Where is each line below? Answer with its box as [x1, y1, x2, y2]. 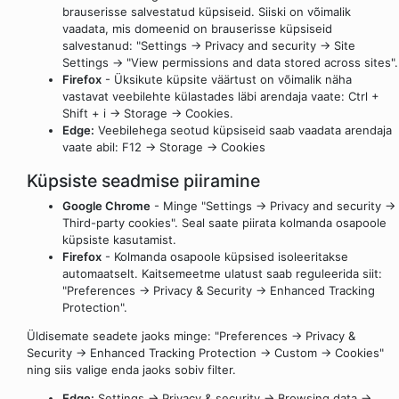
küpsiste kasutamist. [62, 232, 176, 247]
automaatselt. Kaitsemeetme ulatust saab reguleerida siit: [62, 265, 382, 281]
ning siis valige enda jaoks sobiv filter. [27, 362, 236, 377]
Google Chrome [62, 198, 151, 213]
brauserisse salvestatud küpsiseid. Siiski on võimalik [62, 4, 351, 19]
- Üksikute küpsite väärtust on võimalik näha [102, 71, 352, 86]
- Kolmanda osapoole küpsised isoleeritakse [102, 248, 348, 264]
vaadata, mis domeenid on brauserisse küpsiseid [62, 20, 332, 36]
